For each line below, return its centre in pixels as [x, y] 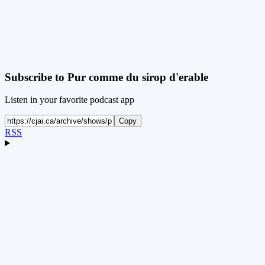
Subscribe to [36, 77]
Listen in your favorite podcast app [70, 100]
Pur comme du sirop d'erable [138, 77]
